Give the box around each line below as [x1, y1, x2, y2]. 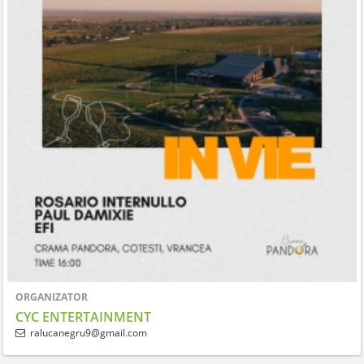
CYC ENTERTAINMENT [15, 307, 151, 326]
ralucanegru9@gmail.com [29, 325, 147, 340]
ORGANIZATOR [15, 289, 88, 304]
